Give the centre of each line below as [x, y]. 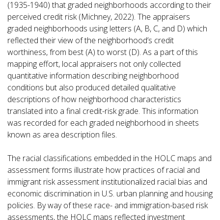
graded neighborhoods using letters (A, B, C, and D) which [107, 28]
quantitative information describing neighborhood [93, 76]
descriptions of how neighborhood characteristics [94, 99]
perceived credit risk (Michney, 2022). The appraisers [99, 17]
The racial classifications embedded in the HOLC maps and [110, 158]
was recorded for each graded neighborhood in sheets [103, 123]
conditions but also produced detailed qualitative [92, 87]
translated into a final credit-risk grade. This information [103, 111]
